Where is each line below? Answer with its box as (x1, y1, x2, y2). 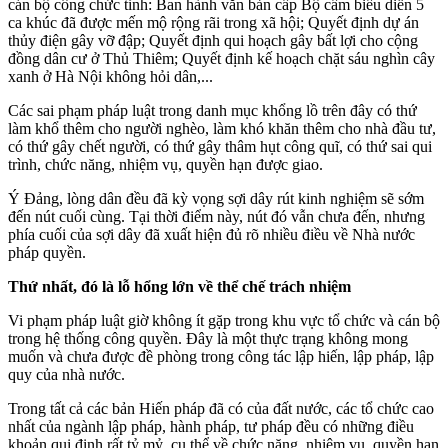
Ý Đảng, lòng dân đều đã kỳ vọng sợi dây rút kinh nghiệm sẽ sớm (8, 189, 424, 207)
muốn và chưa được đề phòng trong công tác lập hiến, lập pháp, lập (8, 347, 434, 365)
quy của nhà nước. (8, 365, 129, 383)
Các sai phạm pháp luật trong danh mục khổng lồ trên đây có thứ (8, 101, 417, 119)
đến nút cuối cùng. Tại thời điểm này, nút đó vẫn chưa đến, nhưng (8, 207, 425, 225)
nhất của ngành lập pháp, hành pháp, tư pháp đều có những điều (8, 417, 414, 435)
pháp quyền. (8, 243, 86, 261)
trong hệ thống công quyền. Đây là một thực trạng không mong (8, 329, 408, 347)
